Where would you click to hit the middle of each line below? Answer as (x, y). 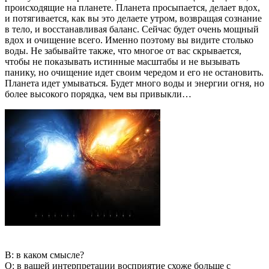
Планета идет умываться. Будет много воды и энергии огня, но (134, 83)
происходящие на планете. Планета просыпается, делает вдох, (132, 7)
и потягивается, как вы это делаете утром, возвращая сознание (133, 18)
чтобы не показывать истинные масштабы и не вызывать (122, 61)
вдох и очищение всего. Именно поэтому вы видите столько (129, 40)
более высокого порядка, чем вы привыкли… (98, 94)
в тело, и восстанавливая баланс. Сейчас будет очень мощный (132, 29)
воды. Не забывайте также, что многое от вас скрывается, (123, 50)
